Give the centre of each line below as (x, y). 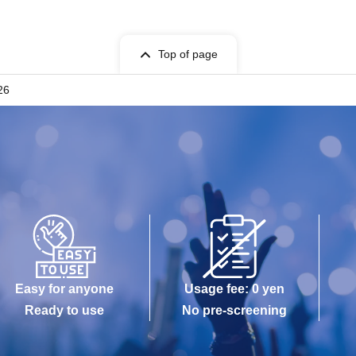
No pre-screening (234, 310)
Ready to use (65, 310)
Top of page (188, 54)
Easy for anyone (65, 289)
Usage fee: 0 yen (234, 289)
